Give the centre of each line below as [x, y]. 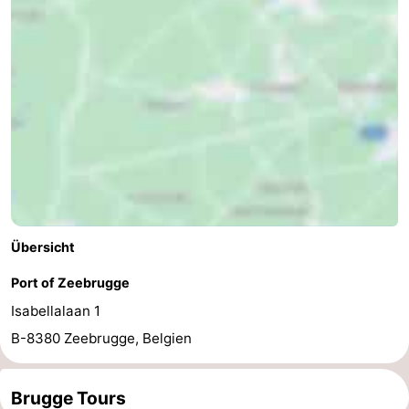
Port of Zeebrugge [70, 283]
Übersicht [43, 247]
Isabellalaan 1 [56, 311]
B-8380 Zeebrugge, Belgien [101, 339]
